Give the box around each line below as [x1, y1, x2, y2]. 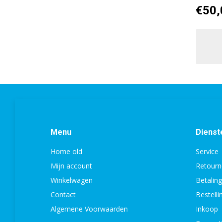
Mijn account [51, 161, 92, 171]
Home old [51, 147, 82, 157]
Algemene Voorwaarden [51, 204, 128, 214]
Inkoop [195, 204, 218, 214]
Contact [51, 190, 76, 200]
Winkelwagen [51, 175, 93, 185]
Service [195, 147, 219, 157]
